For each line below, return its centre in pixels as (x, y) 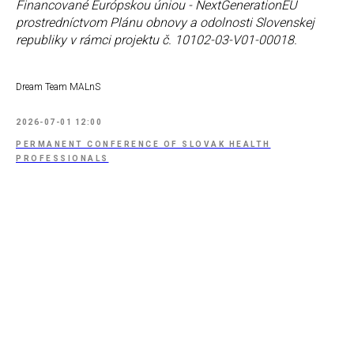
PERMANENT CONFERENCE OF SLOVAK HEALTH (143, 145)
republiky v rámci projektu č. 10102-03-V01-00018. (156, 40)
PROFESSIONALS (62, 159)
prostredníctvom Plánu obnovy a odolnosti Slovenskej (165, 23)
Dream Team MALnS (58, 87)
